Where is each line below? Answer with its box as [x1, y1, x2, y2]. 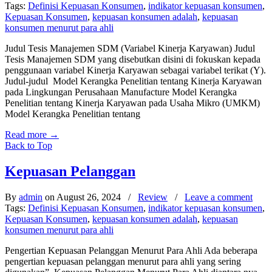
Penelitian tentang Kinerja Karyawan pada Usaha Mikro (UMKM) [5, 97, 260, 108]
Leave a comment [185, 191, 253, 202]
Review [138, 191, 168, 202]
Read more [5, 129, 47, 140]
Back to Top [5, 140, 52, 151]
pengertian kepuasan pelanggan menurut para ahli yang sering [5, 256, 241, 267]
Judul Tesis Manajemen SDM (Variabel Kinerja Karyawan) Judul [5, 42, 255, 53]
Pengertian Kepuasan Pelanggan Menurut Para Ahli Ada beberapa [5, 245, 257, 256]
